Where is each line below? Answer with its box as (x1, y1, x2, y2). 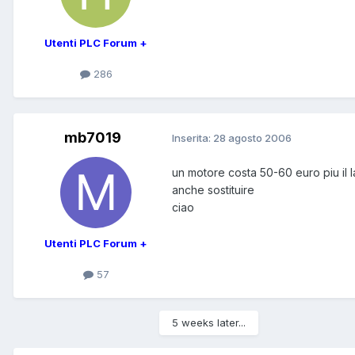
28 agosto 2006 (213, 132, 292, 145)
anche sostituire (172, 182, 254, 197)
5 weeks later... (172, 315, 246, 329)
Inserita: (172, 132, 213, 145)
